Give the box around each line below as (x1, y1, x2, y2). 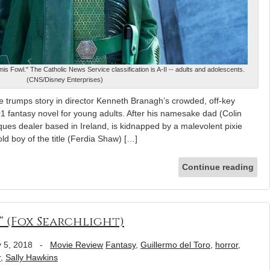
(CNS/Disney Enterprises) (27, 75, 104, 83)
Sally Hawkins (5, 252, 58, 262)
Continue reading (181, 162, 254, 172)
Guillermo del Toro (140, 239, 210, 250)
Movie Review (50, 239, 103, 250)
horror (215, 239, 238, 250)
